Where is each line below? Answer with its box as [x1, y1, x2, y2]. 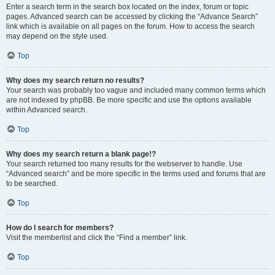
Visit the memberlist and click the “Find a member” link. [6, 233, 187, 242]
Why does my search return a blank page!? [6, 150, 156, 158]
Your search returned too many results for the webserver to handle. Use [6, 160, 242, 168]
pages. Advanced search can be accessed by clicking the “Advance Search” [6, 12, 258, 21]
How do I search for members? [6, 223, 114, 232]
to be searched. [6, 179, 58, 188]
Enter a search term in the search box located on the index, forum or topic [6, 2, 249, 11]
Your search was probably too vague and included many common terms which [6, 86, 266, 95]
